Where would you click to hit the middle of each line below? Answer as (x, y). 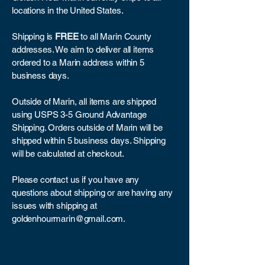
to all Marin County (115, 36)
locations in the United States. (69, 10)
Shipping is (33, 36)
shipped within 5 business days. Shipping (89, 140)
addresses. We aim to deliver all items (83, 49)
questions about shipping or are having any (92, 193)
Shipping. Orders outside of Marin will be (87, 127)
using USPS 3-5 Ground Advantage (79, 114)
